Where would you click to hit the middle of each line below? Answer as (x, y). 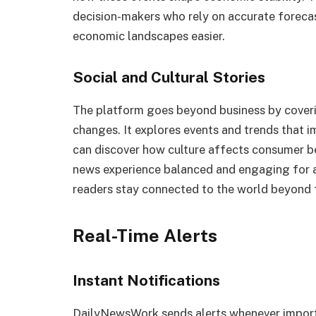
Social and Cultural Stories (169, 78)
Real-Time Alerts (145, 235)
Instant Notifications (146, 280)
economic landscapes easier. (149, 36)
